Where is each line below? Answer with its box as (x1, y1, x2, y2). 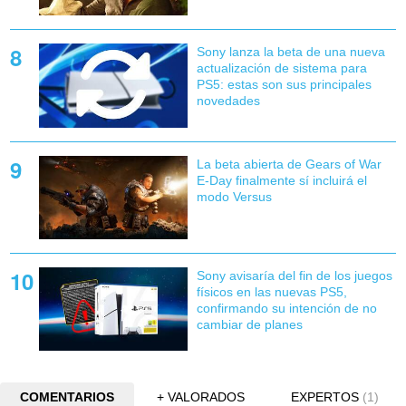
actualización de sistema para (196, 61, 367, 76)
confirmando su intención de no (196, 300, 377, 315)
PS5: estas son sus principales (196, 77, 372, 92)
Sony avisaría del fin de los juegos (196, 267, 392, 283)
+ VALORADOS (157, 389, 246, 404)
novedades (196, 93, 260, 109)
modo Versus (196, 188, 272, 204)
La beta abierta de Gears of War (196, 156, 382, 171)
